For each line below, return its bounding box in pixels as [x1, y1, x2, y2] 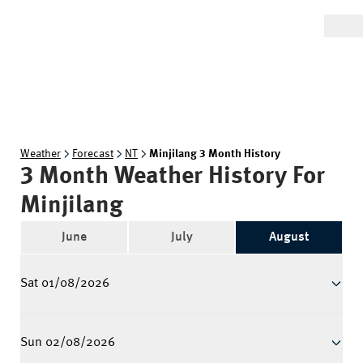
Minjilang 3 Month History [149, 148, 280, 160]
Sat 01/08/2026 [20, 277, 109, 290]
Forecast [72, 148, 113, 160]
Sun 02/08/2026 [20, 336, 115, 349]
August [269, 231, 310, 244]
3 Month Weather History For [20, 164, 325, 189]
